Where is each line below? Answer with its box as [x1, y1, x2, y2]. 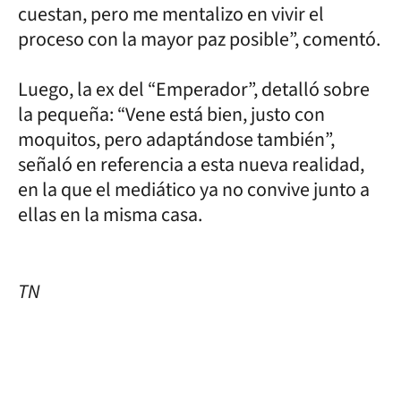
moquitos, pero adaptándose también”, [18, 124, 335, 154]
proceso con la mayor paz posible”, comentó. [18, 24, 380, 54]
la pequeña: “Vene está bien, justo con [18, 99, 325, 129]
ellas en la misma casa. [18, 200, 202, 229]
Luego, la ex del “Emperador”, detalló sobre [18, 74, 370, 104]
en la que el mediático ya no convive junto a [18, 175, 370, 204]
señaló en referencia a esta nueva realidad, [18, 149, 364, 179]
